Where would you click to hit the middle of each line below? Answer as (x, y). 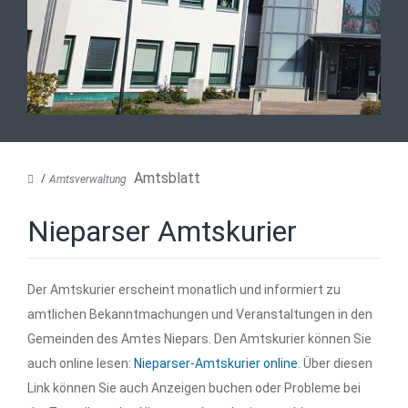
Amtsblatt (167, 178)
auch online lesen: (81, 364)
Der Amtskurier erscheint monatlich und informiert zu (184, 290)
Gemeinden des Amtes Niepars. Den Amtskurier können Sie (199, 339)
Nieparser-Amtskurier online (216, 364)
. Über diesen (335, 364)
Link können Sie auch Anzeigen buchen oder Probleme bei (194, 388)
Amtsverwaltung (88, 179)
